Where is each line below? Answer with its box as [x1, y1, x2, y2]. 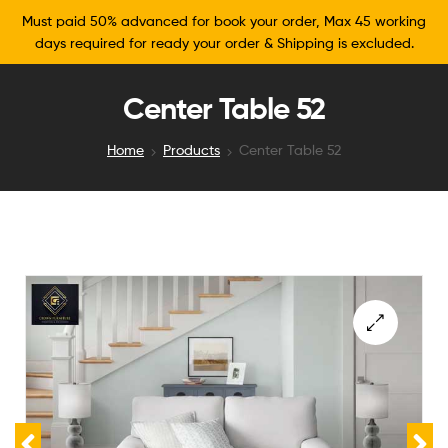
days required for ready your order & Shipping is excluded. [34, 34, 414, 51]
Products [163, 141, 220, 158]
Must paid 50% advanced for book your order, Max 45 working [22, 12, 426, 29]
